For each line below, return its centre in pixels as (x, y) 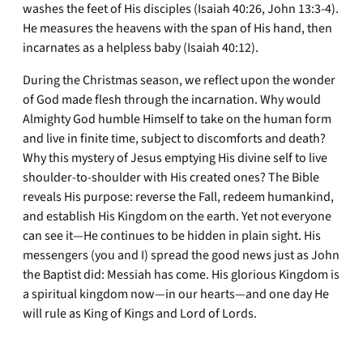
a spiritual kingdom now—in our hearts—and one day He (176, 294)
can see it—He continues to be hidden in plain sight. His (172, 236)
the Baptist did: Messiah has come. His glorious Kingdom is (181, 275)
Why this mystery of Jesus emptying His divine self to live (175, 158)
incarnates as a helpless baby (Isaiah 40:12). (141, 48)
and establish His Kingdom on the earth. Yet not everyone (177, 216)
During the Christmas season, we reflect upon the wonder (179, 80)
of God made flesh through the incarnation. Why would (172, 100)
